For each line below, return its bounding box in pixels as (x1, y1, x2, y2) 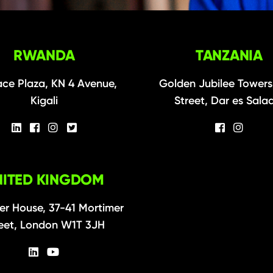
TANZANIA (195, 46, 263, 65)
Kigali (30, 94, 58, 108)
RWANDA (13, 46, 75, 65)
